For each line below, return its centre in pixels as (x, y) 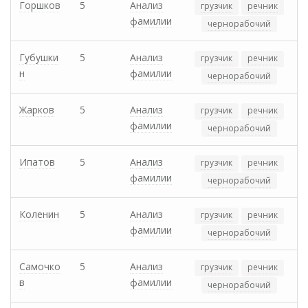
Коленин (39, 214)
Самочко (40, 267)
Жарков (37, 110)
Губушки (39, 58)
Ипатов (37, 162)
